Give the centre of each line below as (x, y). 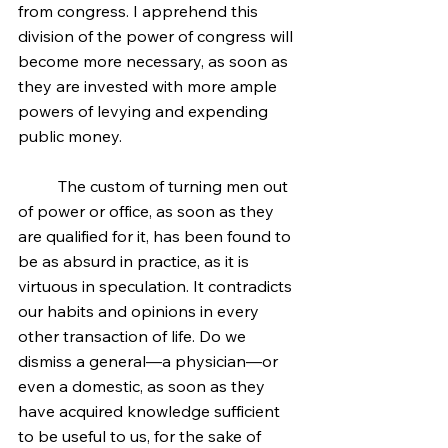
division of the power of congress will (157, 36)
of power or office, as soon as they (148, 211)
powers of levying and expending (145, 111)
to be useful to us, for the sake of (141, 436)
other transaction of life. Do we (134, 336)
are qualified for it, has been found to (156, 236)
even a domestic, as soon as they (143, 386)
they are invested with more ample (149, 86)
